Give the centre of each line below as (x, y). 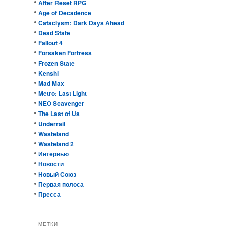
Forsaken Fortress (65, 53)
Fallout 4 (50, 43)
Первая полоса (61, 184)
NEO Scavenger (61, 104)
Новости (51, 164)
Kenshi (48, 73)
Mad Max (51, 83)
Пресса (49, 194)
